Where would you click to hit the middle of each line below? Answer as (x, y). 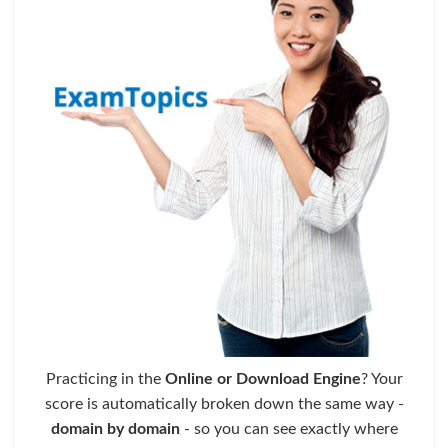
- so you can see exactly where (288, 428)
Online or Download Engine (262, 378)
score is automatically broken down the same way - (224, 403)
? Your (381, 378)
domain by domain (115, 428)
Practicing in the (105, 378)
